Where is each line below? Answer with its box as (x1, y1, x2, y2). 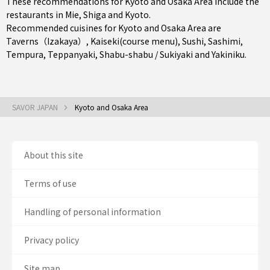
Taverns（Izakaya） (6, 35, 86, 47)
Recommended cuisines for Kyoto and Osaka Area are (6, 22, 221, 34)
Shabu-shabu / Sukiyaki (99, 48, 193, 60)
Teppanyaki (48, 48, 95, 60)
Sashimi (208, 35, 240, 47)
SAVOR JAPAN (12, 102, 60, 112)
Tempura (6, 48, 43, 60)
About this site (24, 149, 83, 161)
